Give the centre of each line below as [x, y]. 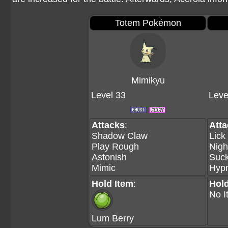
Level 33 [108, 95]
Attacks [108, 125]
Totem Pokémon [148, 23]
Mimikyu [148, 80]
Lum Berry [113, 218]
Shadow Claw [120, 136]
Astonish [109, 157]
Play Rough [115, 147]
